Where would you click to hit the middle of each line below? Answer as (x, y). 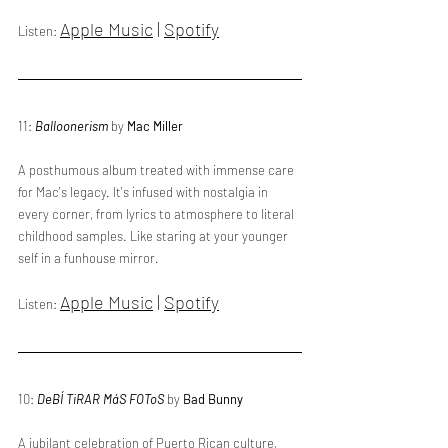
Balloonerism (71, 126)
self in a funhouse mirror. (88, 258)
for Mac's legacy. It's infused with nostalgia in (144, 192)
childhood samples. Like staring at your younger (154, 236)
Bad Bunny (213, 399)
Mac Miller (155, 126)
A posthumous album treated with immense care (157, 170)
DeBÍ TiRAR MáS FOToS (100, 399)
